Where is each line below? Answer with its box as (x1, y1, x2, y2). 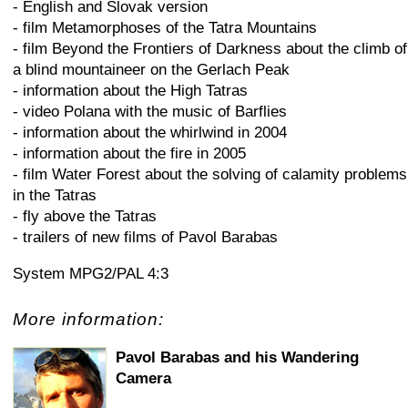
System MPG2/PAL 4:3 (13, 265, 168, 282)
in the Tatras (13, 187, 97, 204)
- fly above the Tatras (13, 208, 157, 225)
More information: (13, 310, 164, 329)
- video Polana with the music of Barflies (13, 103, 287, 120)
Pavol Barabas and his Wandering (116, 349, 359, 366)
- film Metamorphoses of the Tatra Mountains (13, 19, 317, 36)
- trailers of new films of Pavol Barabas (13, 229, 278, 246)
